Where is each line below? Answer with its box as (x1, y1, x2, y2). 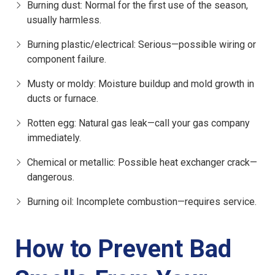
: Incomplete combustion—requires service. (72, 196, 257, 208)
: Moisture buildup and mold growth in (94, 78, 254, 90)
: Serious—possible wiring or (134, 39, 256, 51)
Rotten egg (27, 117, 74, 130)
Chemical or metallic (27, 157, 114, 169)
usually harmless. (27, 14, 101, 26)
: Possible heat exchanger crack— (114, 157, 257, 169)
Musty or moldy (27, 78, 94, 90)
